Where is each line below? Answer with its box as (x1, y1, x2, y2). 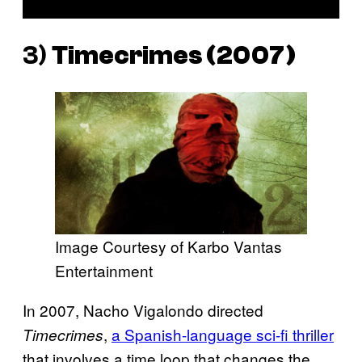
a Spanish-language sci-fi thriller (112, 322, 334, 345)
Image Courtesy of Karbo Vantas (55, 234, 282, 257)
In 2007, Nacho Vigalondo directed (23, 298, 263, 321)
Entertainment (55, 259, 153, 281)
